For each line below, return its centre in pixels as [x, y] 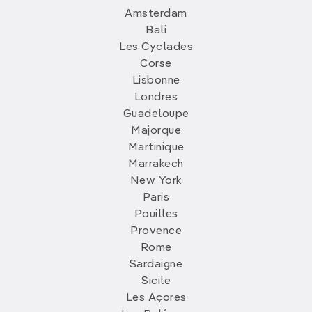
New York [156, 181]
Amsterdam [156, 14]
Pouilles [156, 215]
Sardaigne [156, 265]
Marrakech [156, 165]
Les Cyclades [156, 48]
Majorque [156, 131]
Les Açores [156, 298]
